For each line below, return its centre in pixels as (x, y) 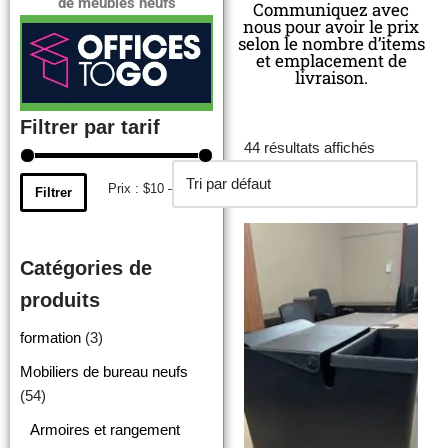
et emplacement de (331, 60)
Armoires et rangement (105, 429)
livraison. (331, 77)
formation (50, 337)
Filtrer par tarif (90, 126)
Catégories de (86, 267)
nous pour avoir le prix (331, 26)
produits (60, 299)
